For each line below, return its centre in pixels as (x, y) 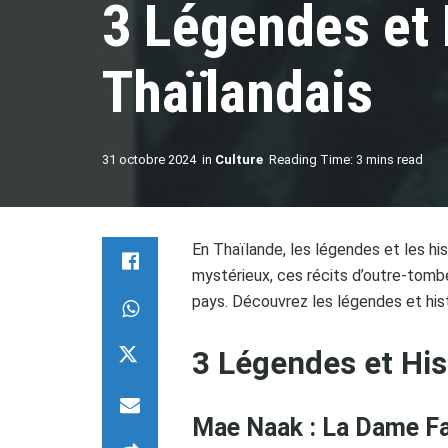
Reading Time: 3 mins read (346, 159)
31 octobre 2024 (149, 159)
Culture (239, 159)
